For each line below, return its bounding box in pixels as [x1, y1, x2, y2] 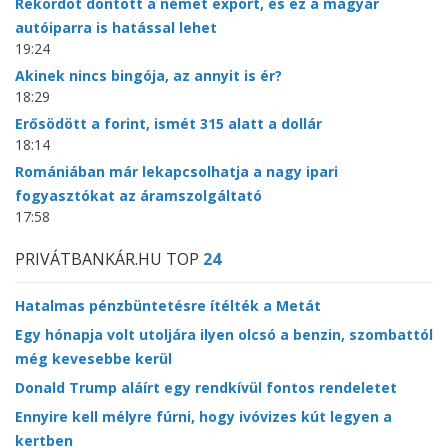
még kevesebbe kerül [15, 349, 172, 369]
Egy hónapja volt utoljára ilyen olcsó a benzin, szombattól [15, 325, 433, 345]
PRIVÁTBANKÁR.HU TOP [15, 248, 203, 271]
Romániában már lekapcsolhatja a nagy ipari [15, 162, 338, 182]
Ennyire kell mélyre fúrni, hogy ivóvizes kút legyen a [15, 407, 392, 427]
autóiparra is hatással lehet [15, 18, 217, 38]
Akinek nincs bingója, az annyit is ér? [15, 66, 282, 86]
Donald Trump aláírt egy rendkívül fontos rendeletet [15, 378, 397, 398]
